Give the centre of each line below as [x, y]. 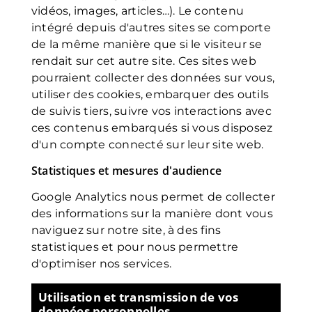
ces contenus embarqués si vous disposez [152, 128]
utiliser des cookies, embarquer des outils [150, 94]
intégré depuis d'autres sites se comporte [151, 28]
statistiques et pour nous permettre [135, 247]
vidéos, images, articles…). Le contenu [138, 11]
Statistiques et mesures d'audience [127, 171]
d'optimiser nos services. [102, 264]
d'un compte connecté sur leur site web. [148, 145]
